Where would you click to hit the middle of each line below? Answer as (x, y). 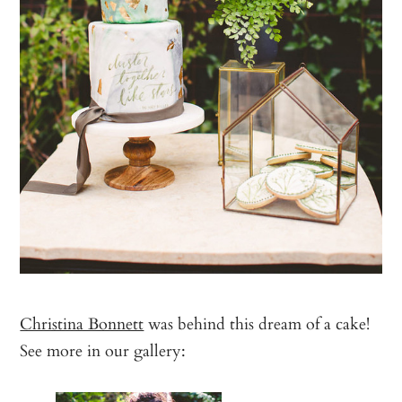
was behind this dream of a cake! (257, 323)
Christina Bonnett (82, 323)
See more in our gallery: (103, 350)
